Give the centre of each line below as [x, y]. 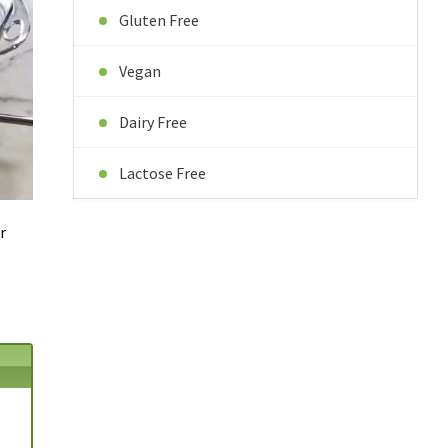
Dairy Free [152, 122]
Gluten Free [158, 20]
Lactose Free [162, 173]
